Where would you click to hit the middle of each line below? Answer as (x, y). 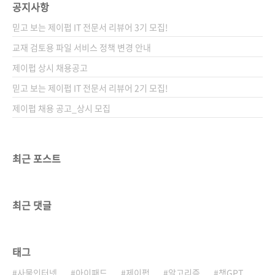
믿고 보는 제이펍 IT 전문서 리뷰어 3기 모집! (90, 27)
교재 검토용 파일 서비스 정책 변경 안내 (82, 47)
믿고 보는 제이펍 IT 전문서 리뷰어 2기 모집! (90, 87)
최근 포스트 (37, 158)
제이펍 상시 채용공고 (50, 67)
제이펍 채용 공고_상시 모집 (61, 108)
